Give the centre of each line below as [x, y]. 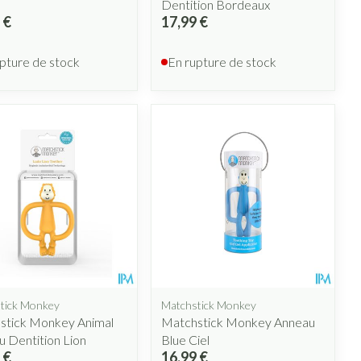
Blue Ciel [186, 339]
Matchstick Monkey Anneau [239, 322]
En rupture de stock [222, 61]
